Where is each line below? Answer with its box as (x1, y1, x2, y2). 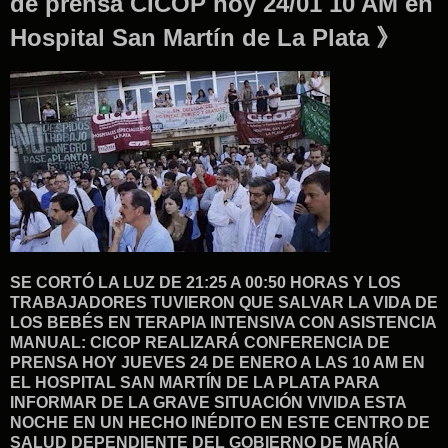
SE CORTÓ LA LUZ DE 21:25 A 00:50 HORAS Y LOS (10, 273, 401, 291)
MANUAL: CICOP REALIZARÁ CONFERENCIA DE (10, 333, 390, 351)
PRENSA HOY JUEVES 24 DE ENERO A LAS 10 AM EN (10, 353, 425, 371)
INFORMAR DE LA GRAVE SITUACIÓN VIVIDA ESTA (10, 393, 406, 411)
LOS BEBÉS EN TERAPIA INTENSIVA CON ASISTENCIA (10, 313, 436, 331)
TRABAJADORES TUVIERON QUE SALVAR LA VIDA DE (10, 293, 438, 311)
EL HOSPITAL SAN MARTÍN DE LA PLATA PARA (10, 373, 379, 391)
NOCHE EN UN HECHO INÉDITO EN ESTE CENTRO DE (10, 413, 430, 431)
